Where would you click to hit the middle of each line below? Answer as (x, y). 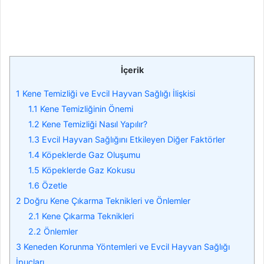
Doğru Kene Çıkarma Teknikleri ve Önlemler (106, 200)
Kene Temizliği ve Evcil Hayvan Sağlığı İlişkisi (108, 93)
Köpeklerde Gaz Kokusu (88, 170)
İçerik (132, 70)
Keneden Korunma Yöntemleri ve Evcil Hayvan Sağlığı (126, 246)
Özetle (54, 185)
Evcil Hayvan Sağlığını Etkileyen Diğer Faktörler (133, 139)
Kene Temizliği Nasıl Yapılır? (94, 124)
